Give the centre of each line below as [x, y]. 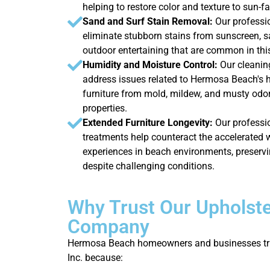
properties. [105, 108]
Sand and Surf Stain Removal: [149, 21]
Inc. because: [95, 257]
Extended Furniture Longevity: [148, 122]
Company [108, 226]
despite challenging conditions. [149, 166]
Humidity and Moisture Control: [151, 64]
